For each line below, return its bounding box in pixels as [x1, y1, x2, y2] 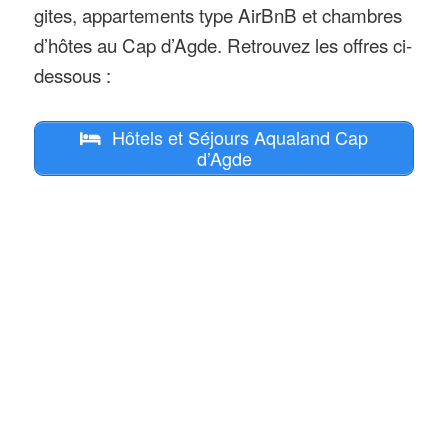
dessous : [34, 61, 112, 89]
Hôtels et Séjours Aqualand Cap [107, 124, 368, 151]
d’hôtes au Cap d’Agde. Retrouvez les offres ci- [34, 31, 413, 59]
